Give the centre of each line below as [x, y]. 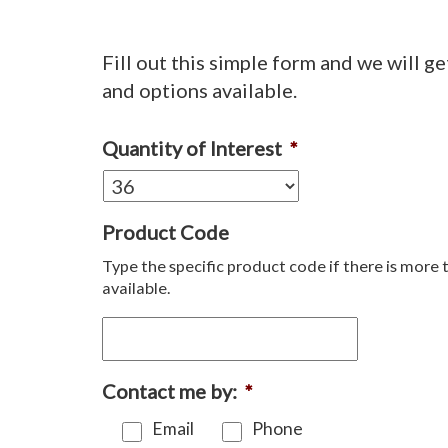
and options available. [199, 89]
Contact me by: [169, 390]
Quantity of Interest [192, 147]
